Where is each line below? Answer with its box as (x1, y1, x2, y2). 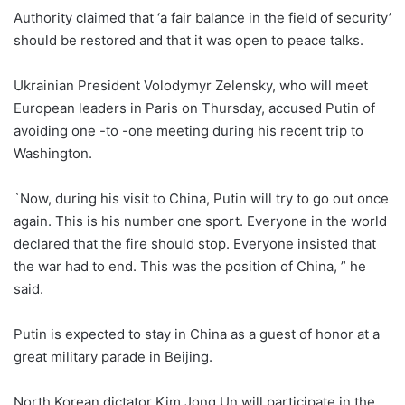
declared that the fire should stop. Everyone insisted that (14, 234, 376, 252)
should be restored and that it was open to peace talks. (14, 31, 363, 49)
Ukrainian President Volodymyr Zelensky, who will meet (14, 76, 368, 94)
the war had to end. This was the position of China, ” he (14, 257, 366, 275)
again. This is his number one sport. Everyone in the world (14, 212, 387, 230)
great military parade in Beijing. (14, 347, 212, 365)
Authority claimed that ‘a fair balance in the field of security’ (14, 8, 391, 26)
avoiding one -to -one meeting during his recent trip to (14, 121, 363, 139)
